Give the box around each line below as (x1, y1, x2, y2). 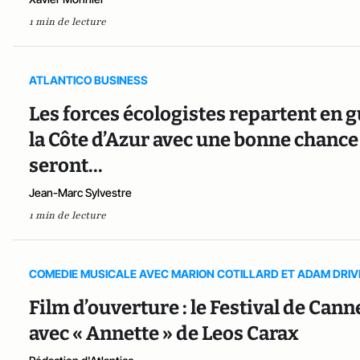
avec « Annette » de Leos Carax (29, 322, 299, 346)
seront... (29, 154, 103, 178)
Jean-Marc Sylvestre (29, 186, 132, 200)
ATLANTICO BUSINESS (29, 73, 148, 88)
